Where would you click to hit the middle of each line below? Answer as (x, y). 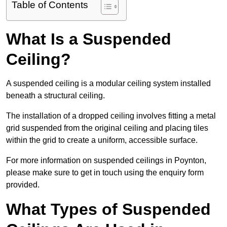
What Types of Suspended (108, 210)
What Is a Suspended (89, 39)
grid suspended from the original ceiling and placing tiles (107, 128)
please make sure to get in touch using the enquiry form (105, 173)
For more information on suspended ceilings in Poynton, (106, 161)
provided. (23, 185)
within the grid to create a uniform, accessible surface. (102, 140)
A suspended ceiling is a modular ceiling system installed (108, 84)
